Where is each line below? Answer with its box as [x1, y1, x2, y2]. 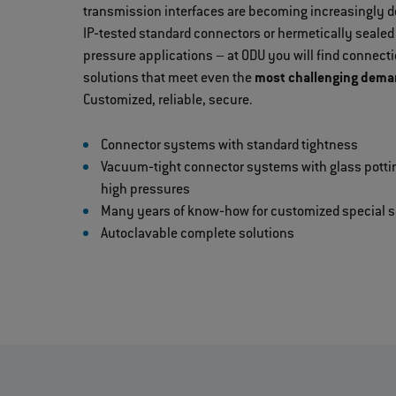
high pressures [101, 182, 191, 199]
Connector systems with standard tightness [101, 138, 359, 155]
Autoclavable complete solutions [101, 226, 295, 243]
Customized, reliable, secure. [83, 93, 253, 110]
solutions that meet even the [83, 71, 253, 88]
